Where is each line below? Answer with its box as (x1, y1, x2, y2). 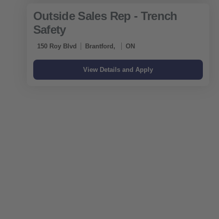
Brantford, (85, 43, 117, 50)
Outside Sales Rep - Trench (33, 9, 177, 23)
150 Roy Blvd (37, 43, 77, 50)
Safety (33, 23, 66, 37)
